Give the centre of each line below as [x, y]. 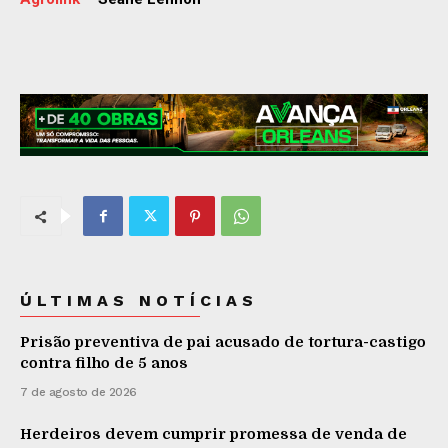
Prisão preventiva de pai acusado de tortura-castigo [223, 342]
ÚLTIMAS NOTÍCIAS [139, 301]
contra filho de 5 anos [104, 363]
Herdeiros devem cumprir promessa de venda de [213, 434]
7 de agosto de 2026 [78, 392]
